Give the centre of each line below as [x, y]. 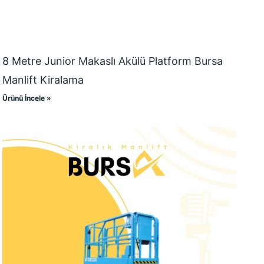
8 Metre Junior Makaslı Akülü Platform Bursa [113, 61]
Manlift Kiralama [43, 80]
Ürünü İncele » [27, 98]
